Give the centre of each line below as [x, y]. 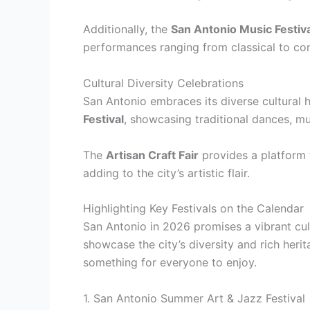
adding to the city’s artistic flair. [166, 173]
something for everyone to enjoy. [170, 263]
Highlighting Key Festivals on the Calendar [193, 209]
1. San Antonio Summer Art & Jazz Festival [194, 298]
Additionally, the [127, 29]
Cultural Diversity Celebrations [163, 83]
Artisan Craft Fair [152, 155]
